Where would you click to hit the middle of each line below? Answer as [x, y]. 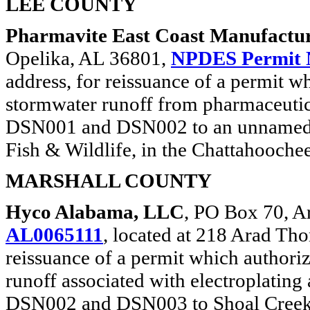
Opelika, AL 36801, [88, 58]
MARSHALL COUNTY [109, 181]
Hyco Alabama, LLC [95, 212]
